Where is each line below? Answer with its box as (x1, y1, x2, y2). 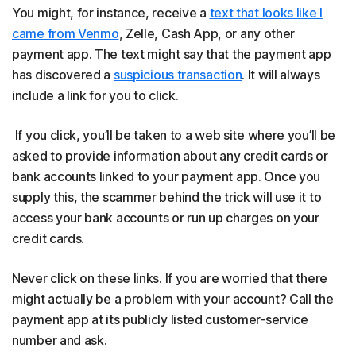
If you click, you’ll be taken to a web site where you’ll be (12, 127, 336, 143)
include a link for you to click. (12, 87, 179, 103)
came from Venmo (12, 25, 119, 41)
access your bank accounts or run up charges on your (12, 210, 319, 226)
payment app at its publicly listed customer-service (12, 311, 308, 327)
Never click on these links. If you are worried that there (12, 270, 327, 286)
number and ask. (12, 332, 107, 348)
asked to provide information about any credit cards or (12, 148, 328, 164)
